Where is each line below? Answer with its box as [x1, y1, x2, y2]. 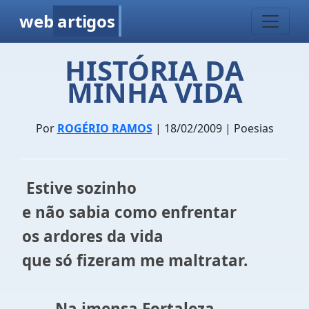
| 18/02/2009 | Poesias [152, 121, 274, 136]
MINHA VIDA [66, 73, 243, 111]
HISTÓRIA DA [65, 51, 244, 89]
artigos [57, 10, 115, 32]
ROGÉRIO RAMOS [57, 121, 152, 136]
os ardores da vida [22, 226, 163, 247]
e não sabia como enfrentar [22, 201, 237, 223]
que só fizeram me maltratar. [22, 250, 248, 271]
